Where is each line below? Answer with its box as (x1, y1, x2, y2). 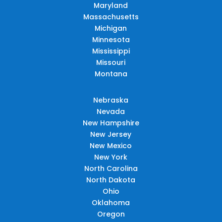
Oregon (97, 209, 125, 219)
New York (94, 152, 128, 162)
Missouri (96, 57, 126, 67)
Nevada (97, 106, 125, 116)
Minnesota (92, 34, 130, 45)
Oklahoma (92, 197, 130, 208)
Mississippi (92, 46, 130, 56)
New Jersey (90, 129, 132, 139)
